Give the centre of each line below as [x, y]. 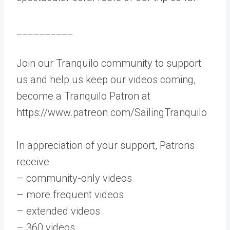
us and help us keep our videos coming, [106, 80]
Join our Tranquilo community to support [109, 63]
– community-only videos [74, 178]
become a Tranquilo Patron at [83, 96]
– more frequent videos [70, 195]
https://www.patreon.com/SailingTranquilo [112, 112]
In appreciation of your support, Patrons [106, 145]
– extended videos [58, 211]
